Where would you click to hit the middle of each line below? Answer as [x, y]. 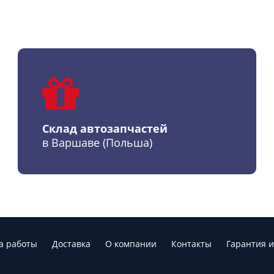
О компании [131, 244]
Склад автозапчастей [105, 128]
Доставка [71, 244]
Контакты [191, 244]
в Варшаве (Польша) [97, 143]
